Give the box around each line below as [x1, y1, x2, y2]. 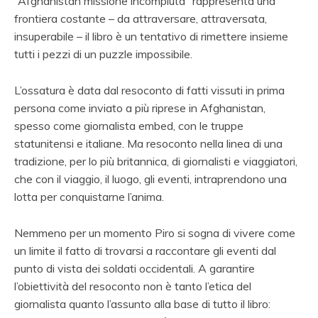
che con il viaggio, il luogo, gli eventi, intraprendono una [14, 171, 287, 186]
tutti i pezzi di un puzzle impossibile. [14, 46, 192, 61]
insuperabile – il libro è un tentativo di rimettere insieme [14, 28, 288, 43]
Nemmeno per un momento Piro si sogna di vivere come [14, 225, 295, 240]
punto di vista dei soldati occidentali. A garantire [14, 261, 255, 275]
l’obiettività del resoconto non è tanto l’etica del [14, 278, 251, 293]
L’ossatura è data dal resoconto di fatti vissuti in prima [14, 82, 285, 97]
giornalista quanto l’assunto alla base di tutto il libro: [14, 296, 270, 311]
